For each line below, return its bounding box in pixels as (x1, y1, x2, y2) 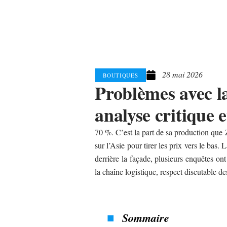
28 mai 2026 (162, 69, 203, 80)
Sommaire (122, 209, 170, 225)
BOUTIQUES (103, 71, 138, 79)
